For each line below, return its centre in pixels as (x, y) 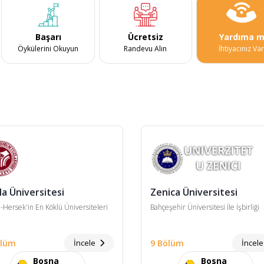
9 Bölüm (167, 243)
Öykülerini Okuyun (48, 48)
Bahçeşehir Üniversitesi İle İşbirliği (204, 207)
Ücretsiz (145, 37)
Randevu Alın (146, 48)
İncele (86, 243)
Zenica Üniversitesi (194, 192)
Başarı (48, 37)
